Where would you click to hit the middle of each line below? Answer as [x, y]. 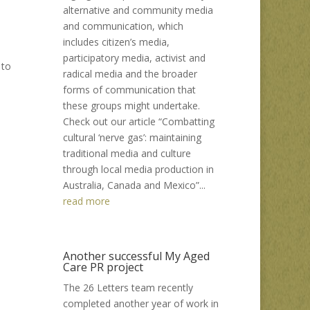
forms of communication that [129, 90]
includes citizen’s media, [116, 42]
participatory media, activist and [134, 58]
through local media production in [138, 169]
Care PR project [103, 267]
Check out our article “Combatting [139, 121]
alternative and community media [138, 10]
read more [86, 201]
